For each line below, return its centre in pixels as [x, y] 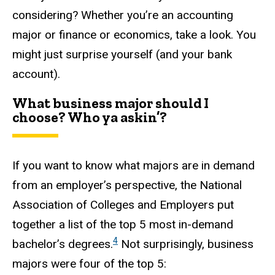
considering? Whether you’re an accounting [123, 15]
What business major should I [110, 103]
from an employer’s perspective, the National [127, 185]
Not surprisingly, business [186, 244]
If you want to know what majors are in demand [134, 165]
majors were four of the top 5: [89, 263]
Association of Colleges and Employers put [123, 204]
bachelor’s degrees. [63, 244]
